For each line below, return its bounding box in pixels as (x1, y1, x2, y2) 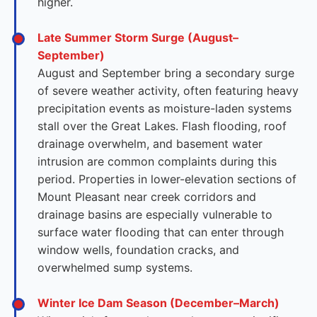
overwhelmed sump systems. (38, 260, 192, 275)
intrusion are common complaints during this (38, 154, 277, 168)
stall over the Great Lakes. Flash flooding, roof (38, 119, 287, 133)
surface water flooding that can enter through (38, 225, 284, 239)
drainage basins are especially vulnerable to (38, 207, 272, 221)
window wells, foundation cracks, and (38, 243, 239, 257)
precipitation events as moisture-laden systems (38, 101, 292, 115)
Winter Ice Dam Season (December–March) (38, 296, 279, 310)
